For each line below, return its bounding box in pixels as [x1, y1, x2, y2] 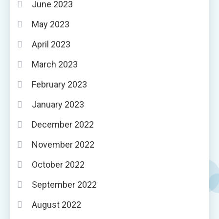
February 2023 [32, 79, 87, 89]
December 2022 [32, 119, 94, 130]
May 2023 [32, 19, 69, 29]
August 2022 [32, 199, 81, 210]
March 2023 [32, 59, 78, 69]
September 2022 [32, 179, 97, 190]
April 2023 [32, 39, 70, 49]
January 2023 [32, 99, 84, 109]
